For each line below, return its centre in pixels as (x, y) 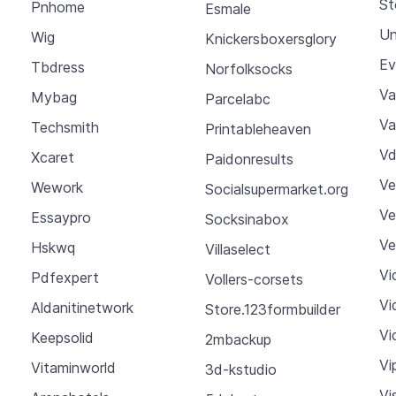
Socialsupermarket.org (276, 189)
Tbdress (57, 68)
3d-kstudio (240, 369)
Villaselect (237, 249)
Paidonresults (249, 159)
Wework (57, 188)
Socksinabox (247, 219)
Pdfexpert (65, 278)
